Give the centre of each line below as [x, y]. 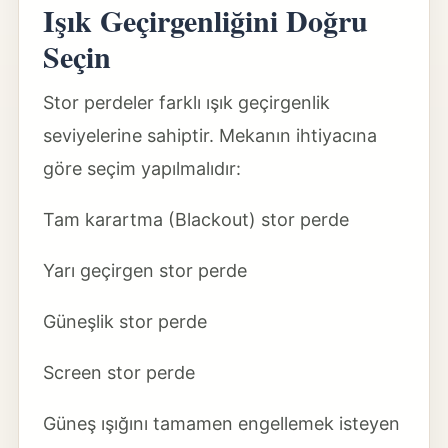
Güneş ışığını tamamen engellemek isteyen [221, 423]
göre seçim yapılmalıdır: [141, 168]
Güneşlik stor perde [124, 321]
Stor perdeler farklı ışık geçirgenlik [186, 102]
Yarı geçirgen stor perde [144, 270]
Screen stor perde [118, 372]
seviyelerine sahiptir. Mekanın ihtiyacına [209, 135]
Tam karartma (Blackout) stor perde [195, 219]
